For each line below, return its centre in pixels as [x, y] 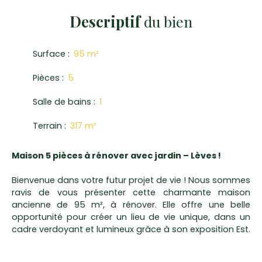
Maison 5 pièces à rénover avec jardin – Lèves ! [116, 156]
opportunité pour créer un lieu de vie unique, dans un [131, 217]
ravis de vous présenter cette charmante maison [131, 193]
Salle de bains [62, 102]
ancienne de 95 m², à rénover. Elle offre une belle [131, 205]
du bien [166, 22]
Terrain [47, 126]
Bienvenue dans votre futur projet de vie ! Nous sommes [131, 180]
